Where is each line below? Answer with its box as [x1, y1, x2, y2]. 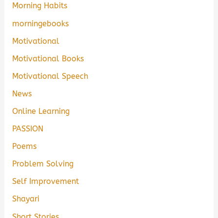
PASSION [12, 124, 44, 134]
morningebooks [12, 18, 69, 28]
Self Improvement [12, 177, 79, 186]
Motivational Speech [12, 71, 89, 81]
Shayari [12, 194, 40, 204]
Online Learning [12, 106, 70, 116]
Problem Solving [12, 159, 74, 169]
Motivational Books [12, 54, 84, 63]
